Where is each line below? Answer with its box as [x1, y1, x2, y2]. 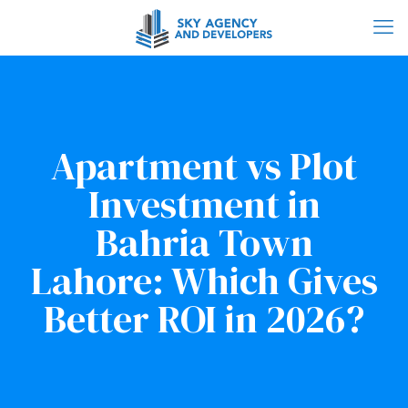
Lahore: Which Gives [30, 254, 378, 307]
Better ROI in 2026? [44, 292, 364, 345]
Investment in [87, 178, 321, 230]
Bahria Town [95, 216, 313, 269]
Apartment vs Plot [51, 139, 357, 192]
